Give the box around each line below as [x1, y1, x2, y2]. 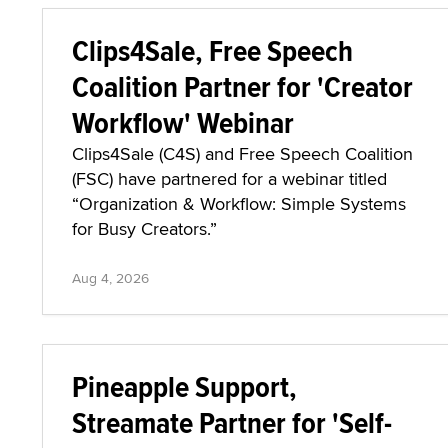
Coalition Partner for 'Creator [72, 65, 413, 108]
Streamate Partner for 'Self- [72, 401, 392, 444]
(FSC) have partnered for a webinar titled [72, 166, 387, 191]
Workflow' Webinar [72, 101, 294, 144]
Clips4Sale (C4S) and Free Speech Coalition [72, 141, 413, 166]
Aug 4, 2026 [72, 268, 149, 288]
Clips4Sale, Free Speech [72, 29, 353, 72]
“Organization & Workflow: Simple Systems [72, 191, 406, 216]
